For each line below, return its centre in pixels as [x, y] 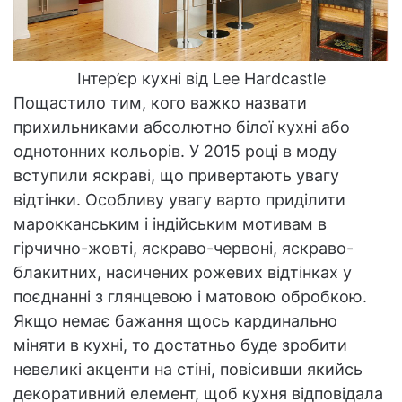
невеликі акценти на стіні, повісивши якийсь [188, 369]
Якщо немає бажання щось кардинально [175, 320]
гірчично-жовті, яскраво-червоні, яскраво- [184, 248]
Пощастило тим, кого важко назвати [160, 102]
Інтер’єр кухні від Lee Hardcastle [201, 78]
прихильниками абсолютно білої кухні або [182, 127]
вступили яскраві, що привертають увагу [176, 175]
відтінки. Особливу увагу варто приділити [179, 199]
